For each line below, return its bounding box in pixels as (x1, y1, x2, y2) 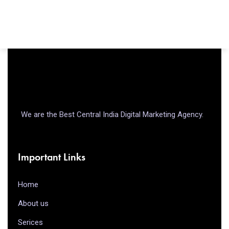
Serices (18, 217, 43, 227)
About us (18, 198, 49, 208)
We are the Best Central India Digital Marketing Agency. (20, 109, 205, 119)
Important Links (18, 150, 85, 164)
